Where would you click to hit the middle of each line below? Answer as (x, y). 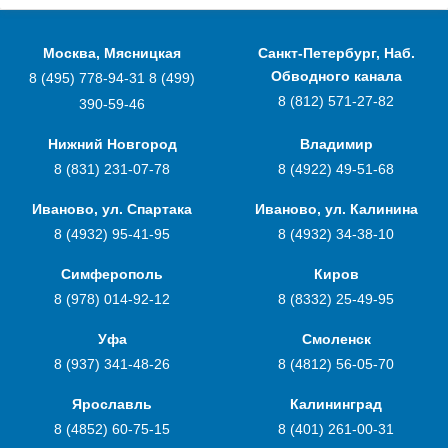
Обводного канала (336, 76)
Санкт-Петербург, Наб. (336, 53)
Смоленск (336, 339)
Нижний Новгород (112, 144)
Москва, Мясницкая (112, 53)
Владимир (336, 144)
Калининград (336, 404)
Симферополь (112, 274)
